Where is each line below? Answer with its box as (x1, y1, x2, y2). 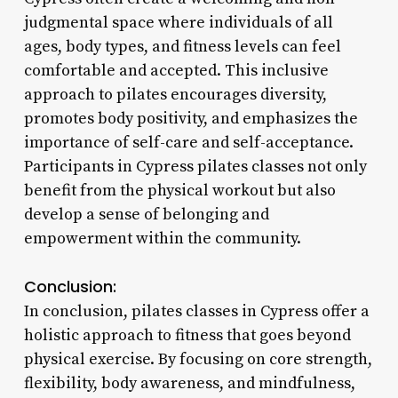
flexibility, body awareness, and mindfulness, (23, 372, 355, 394)
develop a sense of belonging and (23, 203, 269, 225)
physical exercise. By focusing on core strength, (23, 348, 372, 370)
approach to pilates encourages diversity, (23, 84, 327, 105)
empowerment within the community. (23, 227, 301, 249)
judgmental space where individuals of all (23, 12, 333, 33)
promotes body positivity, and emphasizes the (23, 107, 358, 129)
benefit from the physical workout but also (23, 179, 336, 201)
